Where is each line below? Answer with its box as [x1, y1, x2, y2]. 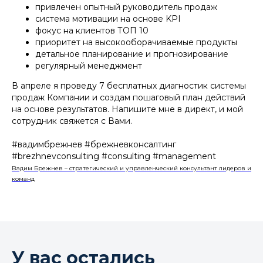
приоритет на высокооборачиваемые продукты [35, 36, 237, 48]
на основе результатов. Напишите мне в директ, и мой [12, 103, 243, 114]
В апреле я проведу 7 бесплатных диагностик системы [12, 80, 246, 91]
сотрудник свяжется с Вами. [12, 115, 132, 126]
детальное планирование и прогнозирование [35, 48, 228, 59]
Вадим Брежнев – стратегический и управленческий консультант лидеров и [12, 164, 251, 172]
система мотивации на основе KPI [35, 13, 181, 24]
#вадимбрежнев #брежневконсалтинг [12, 139, 176, 150]
